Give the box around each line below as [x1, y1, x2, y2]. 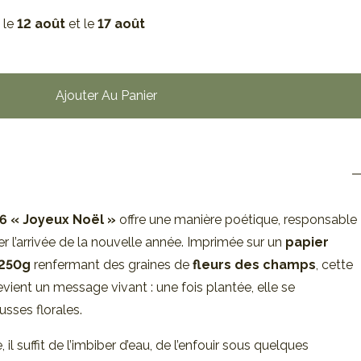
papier [285, 234, 329, 250]
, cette [316, 256, 353, 272]
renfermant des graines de [31, 256, 193, 272]
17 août [98, 15, 145, 31]
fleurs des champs [193, 256, 316, 272]
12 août [17, 15, 65, 31]
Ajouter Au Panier [56, 87, 157, 103]
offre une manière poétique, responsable [116, 211, 357, 227]
